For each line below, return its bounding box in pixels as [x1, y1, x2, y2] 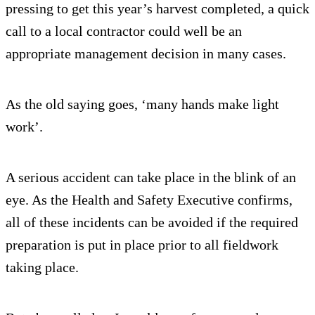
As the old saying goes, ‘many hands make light [6, 96, 279, 112]
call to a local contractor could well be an [6, 22, 242, 39]
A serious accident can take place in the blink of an [6, 169, 296, 185]
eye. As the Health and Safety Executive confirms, [6, 191, 292, 207]
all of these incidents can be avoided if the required [6, 214, 298, 230]
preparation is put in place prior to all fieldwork [6, 236, 278, 252]
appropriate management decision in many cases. [6, 45, 286, 61]
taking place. [6, 259, 79, 275]
